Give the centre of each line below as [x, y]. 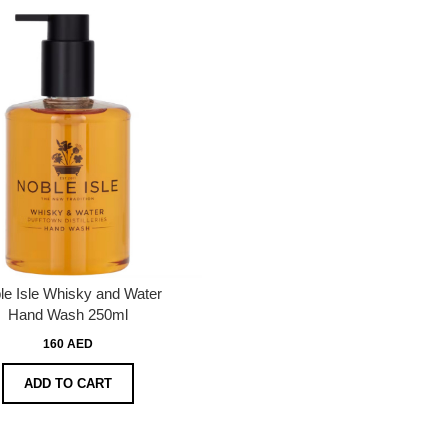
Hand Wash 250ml [68, 314]
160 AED [68, 343]
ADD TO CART [68, 383]
